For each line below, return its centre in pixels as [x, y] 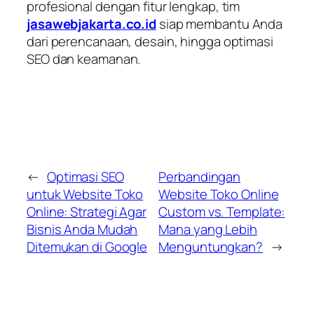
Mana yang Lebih [208, 229]
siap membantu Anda [220, 24]
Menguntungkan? [211, 246]
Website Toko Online [219, 194]
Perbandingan [200, 176]
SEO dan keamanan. [84, 59]
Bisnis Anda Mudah [82, 229]
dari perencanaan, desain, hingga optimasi [150, 42]
